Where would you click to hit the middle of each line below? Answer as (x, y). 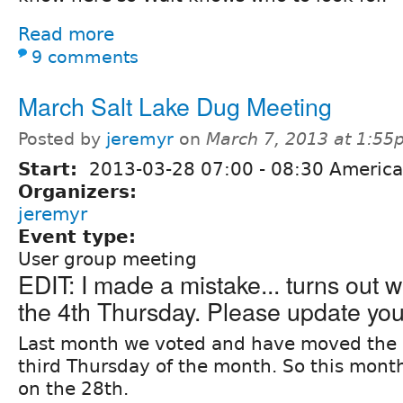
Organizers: (81, 191)
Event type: (80, 236)
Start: (51, 169)
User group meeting (107, 259)
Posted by (62, 139)
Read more (66, 34)
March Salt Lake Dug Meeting (175, 105)
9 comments (85, 57)
